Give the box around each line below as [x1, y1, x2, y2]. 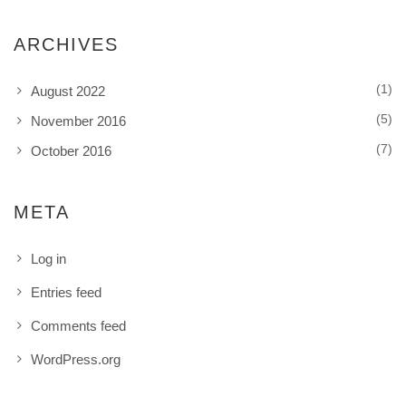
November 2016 [31, 113, 126, 129]
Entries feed [31, 285, 101, 300]
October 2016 [31, 143, 111, 159]
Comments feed [31, 318, 126, 333]
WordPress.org [31, 352, 121, 367]
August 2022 [31, 83, 105, 99]
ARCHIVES [14, 34, 119, 54]
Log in [31, 251, 66, 266]
